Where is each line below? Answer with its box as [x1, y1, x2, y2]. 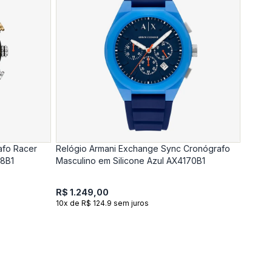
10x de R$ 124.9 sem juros [56, 198, 149, 208]
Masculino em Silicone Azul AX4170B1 [56, 155, 205, 166]
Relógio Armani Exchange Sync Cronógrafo [56, 143, 230, 154]
